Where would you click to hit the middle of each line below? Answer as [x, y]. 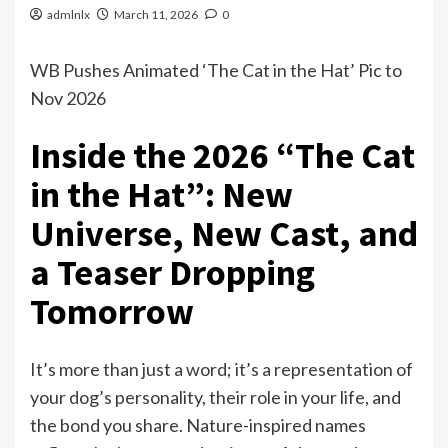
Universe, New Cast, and [224, 234]
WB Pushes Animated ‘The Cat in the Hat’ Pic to [216, 70]
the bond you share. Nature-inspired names [198, 425]
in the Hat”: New [161, 195]
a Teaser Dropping [172, 273]
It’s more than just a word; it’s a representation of [221, 369]
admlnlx [68, 14]
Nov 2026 [68, 98]
